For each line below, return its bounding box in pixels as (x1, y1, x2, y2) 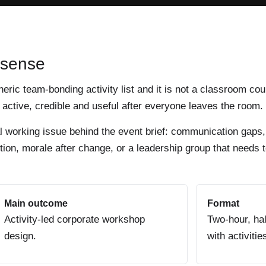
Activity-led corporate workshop (4, 213, 145, 225)
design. (4, 230, 36, 242)
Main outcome (4, 198, 68, 208)
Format (207, 198, 239, 208)
